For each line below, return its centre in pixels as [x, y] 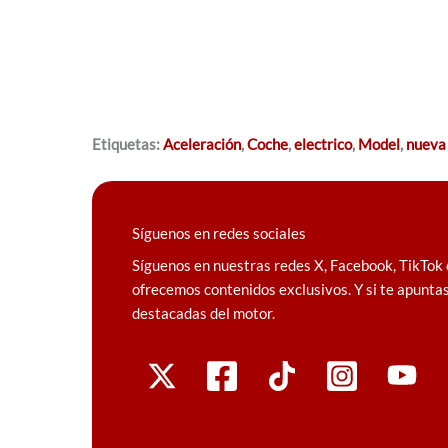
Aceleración [202, 143]
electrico [323, 143]
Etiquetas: [127, 143]
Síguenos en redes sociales [219, 232]
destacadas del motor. [203, 312]
